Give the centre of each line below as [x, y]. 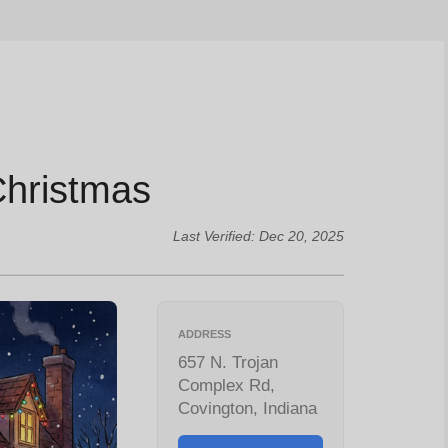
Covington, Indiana [248, 407]
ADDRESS [205, 333]
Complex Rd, [227, 384]
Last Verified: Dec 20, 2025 [258, 236]
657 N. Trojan [228, 361]
